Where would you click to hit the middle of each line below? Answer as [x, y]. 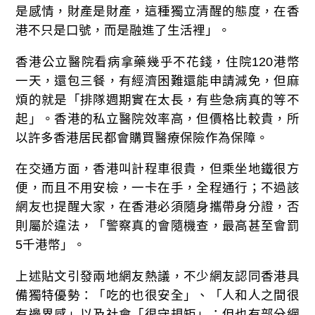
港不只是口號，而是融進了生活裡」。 [123, 31]
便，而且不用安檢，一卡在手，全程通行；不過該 [157, 188]
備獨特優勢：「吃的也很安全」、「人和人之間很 [157, 295]
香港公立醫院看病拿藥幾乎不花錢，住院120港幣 [157, 62]
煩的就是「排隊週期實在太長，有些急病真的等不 [157, 99]
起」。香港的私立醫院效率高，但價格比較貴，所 [157, 118]
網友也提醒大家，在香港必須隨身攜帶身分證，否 [157, 207]
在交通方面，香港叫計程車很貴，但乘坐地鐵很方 [157, 169]
